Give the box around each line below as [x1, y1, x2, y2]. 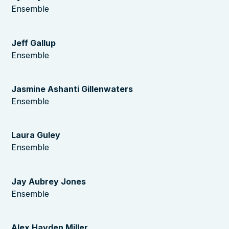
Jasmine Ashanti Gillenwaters [11, 83, 133, 94]
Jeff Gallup [11, 37, 56, 48]
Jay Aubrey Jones [11, 176, 86, 187]
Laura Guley [11, 130, 61, 141]
